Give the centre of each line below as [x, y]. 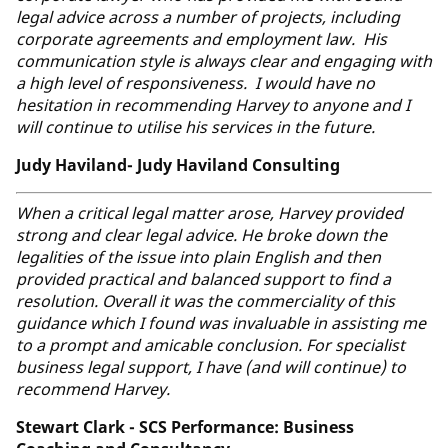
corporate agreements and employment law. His [201, 38]
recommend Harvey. [93, 388]
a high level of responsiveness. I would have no [195, 82]
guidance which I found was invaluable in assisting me [221, 322]
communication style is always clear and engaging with [224, 60]
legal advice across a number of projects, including [208, 16]
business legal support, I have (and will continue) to [211, 366]
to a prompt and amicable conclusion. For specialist [210, 344]
